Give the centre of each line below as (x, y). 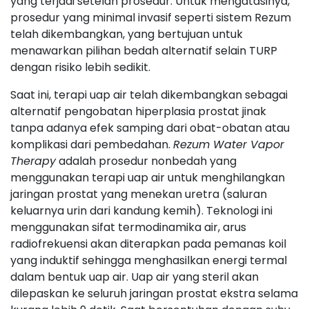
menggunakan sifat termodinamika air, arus (128, 227)
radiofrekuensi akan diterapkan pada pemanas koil (148, 244)
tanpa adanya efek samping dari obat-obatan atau (150, 128)
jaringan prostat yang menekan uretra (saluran (139, 194)
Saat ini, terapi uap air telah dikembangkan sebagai (149, 95)
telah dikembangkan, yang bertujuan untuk (127, 34)
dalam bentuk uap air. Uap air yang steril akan (134, 277)
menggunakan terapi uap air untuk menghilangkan (148, 178)
